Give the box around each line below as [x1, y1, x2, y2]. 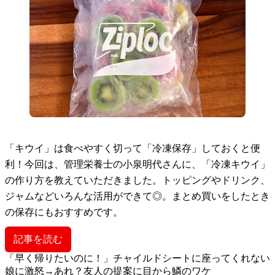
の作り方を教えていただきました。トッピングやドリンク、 [5, 174, 270, 185]
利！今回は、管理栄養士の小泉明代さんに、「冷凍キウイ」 [5, 158, 270, 169]
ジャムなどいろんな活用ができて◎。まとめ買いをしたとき [5, 190, 270, 201]
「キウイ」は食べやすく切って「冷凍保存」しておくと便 [5, 142, 260, 153]
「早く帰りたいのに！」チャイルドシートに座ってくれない [5, 252, 270, 263]
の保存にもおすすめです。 [5, 206, 123, 217]
